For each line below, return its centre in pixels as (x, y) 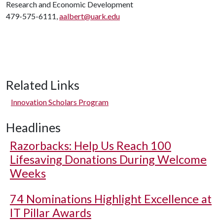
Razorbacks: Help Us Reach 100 (91, 146)
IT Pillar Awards (51, 213)
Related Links (43, 85)
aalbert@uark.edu (90, 16)
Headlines (33, 127)
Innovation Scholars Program (60, 102)
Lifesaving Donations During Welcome (108, 159)
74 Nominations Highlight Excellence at (111, 199)
